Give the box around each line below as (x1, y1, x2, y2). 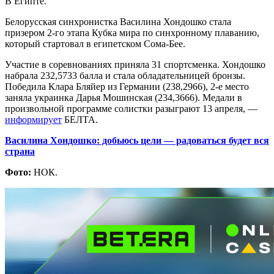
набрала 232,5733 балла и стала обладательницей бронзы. (5, 70, 245, 81)
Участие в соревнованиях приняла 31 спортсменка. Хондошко (5, 59, 265, 70)
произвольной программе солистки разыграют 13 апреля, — (5, 103, 257, 114)
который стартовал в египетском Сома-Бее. (5, 38, 185, 49)
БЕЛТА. (62, 114, 98, 125)
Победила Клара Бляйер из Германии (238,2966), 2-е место (5, 81, 249, 92)
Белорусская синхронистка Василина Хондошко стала (5, 16, 231, 27)
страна (5, 146, 35, 157)
